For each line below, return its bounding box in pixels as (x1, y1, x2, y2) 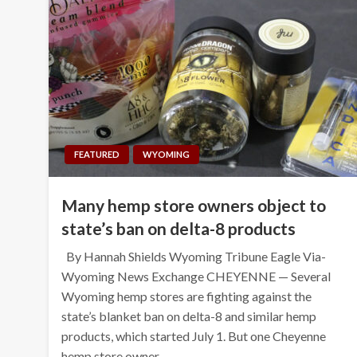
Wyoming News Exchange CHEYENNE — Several (61, 268, 331, 284)
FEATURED (74, 148, 120, 159)
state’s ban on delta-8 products (61, 218, 296, 238)
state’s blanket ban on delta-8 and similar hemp (61, 308, 317, 324)
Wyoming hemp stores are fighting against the (61, 288, 312, 304)
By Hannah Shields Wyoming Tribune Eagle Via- (61, 248, 327, 264)
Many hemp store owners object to (61, 194, 327, 215)
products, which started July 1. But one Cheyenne (61, 328, 327, 343)
